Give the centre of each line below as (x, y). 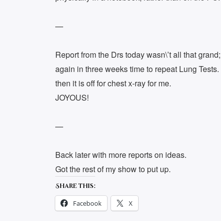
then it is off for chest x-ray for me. (113, 83)
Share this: (75, 186)
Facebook (87, 203)
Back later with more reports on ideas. (121, 155)
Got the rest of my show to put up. (113, 169)
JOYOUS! (72, 98)
